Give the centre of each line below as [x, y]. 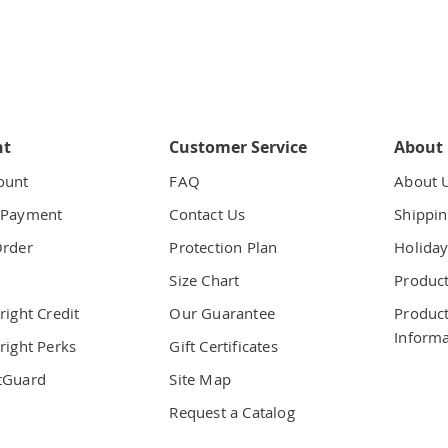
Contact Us [207, 214]
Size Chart [204, 280]
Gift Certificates [223, 346]
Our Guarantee [222, 313]
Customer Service [238, 147]
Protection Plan [223, 247]
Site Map [200, 379]
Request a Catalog [232, 412]
